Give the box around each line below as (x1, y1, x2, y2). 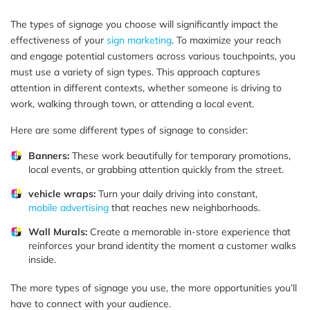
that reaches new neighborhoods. (109, 201, 260, 214)
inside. (28, 253, 56, 266)
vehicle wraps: (28, 187, 95, 200)
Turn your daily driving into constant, (95, 187, 257, 200)
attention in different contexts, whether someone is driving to (10, 81, 282, 94)
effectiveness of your (10, 33, 107, 46)
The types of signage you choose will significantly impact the (10, 17, 278, 30)
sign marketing (107, 33, 172, 46)
